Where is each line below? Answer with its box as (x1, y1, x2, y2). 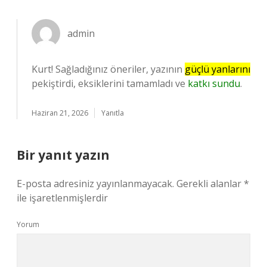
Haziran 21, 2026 (32, 108, 88, 118)
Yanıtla (101, 108, 124, 118)
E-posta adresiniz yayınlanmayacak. (17, 177, 174, 190)
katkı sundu (188, 77, 240, 90)
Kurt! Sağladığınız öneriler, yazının (32, 63, 185, 76)
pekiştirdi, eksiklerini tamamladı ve (32, 77, 188, 90)
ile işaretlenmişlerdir (17, 191, 108, 204)
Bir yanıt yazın (17, 147, 110, 163)
